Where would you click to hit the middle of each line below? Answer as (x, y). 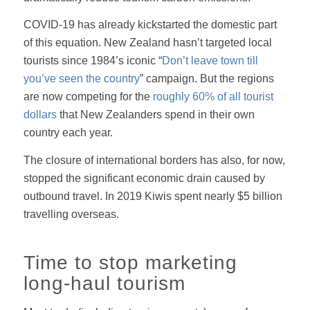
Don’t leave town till (210, 61)
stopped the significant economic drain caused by (144, 178)
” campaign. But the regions (207, 79)
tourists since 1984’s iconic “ (92, 61)
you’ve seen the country (81, 79)
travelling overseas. (71, 214)
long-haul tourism (104, 283)
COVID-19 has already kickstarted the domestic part (150, 25)
